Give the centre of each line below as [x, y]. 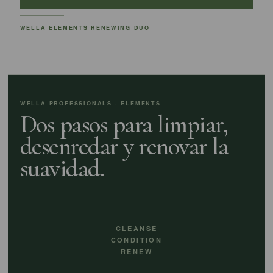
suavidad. [62, 168]
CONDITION [136, 240]
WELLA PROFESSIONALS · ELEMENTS [90, 103]
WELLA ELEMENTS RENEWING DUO [85, 28]
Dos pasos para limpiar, [124, 124]
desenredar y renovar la [124, 146]
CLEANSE [136, 228]
